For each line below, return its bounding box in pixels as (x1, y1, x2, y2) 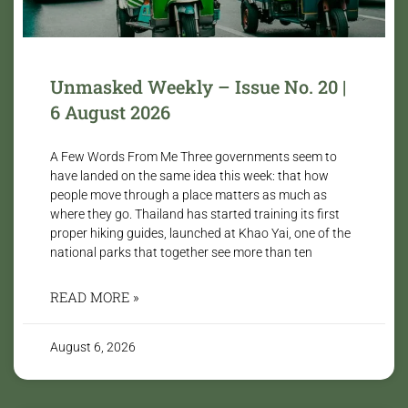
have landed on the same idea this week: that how (50, 168, 329, 183)
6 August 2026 (50, 99, 170, 124)
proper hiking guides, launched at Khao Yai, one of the (50, 225, 351, 240)
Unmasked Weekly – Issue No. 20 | (50, 74, 346, 98)
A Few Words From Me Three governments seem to (50, 148, 337, 164)
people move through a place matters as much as (50, 187, 327, 202)
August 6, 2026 (50, 339, 136, 354)
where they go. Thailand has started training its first (50, 206, 340, 221)
